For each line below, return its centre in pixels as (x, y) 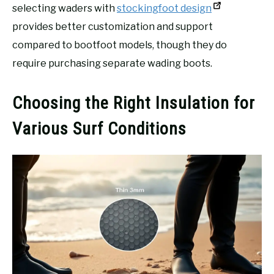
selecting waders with (65, 9)
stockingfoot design (164, 9)
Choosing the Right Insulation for (134, 103)
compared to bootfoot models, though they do (120, 45)
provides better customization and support (113, 27)
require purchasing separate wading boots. (112, 64)
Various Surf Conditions (99, 128)
